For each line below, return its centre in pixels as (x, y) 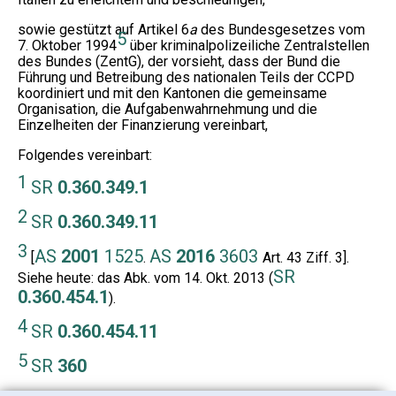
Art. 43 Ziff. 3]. (306, 258)
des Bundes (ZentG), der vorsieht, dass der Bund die (179, 62)
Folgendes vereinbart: (85, 156)
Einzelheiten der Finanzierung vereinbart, (143, 126)
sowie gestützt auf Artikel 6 (103, 30)
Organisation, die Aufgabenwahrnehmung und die (168, 110)
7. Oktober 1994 (67, 46)
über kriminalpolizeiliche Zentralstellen (248, 46)
